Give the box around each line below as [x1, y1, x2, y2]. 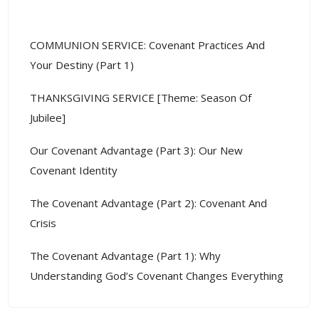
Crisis [30, 215, 56, 230]
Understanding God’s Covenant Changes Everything [30, 268, 283, 283]
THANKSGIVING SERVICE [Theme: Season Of [30, 90, 251, 105]
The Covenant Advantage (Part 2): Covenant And [30, 195, 267, 210]
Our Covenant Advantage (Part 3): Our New [30, 142, 243, 157]
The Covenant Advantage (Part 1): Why [30, 248, 221, 263]
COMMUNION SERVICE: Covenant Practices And [30, 37, 265, 52]
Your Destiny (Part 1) [30, 57, 134, 72]
